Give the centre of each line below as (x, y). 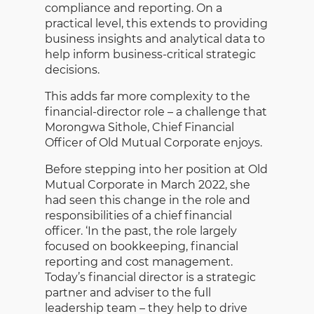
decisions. (74, 69)
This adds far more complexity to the (148, 96)
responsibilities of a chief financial (138, 215)
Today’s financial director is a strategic (150, 277)
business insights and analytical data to (155, 39)
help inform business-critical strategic (150, 54)
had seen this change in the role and (148, 200)
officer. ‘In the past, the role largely (141, 231)
